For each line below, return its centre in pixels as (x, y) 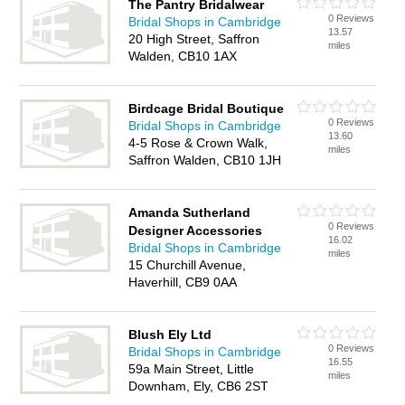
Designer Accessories (196, 231)
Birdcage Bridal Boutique (207, 108)
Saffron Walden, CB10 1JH (205, 160)
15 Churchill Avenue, (188, 265)
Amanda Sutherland (190, 212)
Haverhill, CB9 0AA (183, 282)
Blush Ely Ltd (170, 334)
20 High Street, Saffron (194, 39)
